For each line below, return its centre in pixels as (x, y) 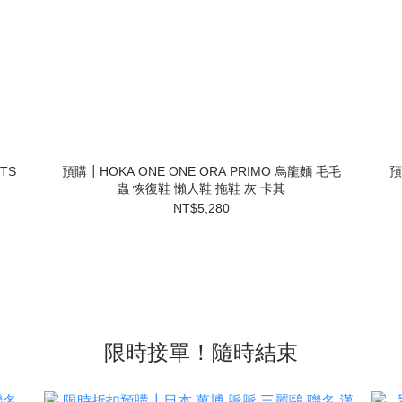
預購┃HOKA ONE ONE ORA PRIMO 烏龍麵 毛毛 (201, 171)
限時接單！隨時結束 (201, 352)
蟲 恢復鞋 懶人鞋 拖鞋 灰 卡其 (201, 188)
